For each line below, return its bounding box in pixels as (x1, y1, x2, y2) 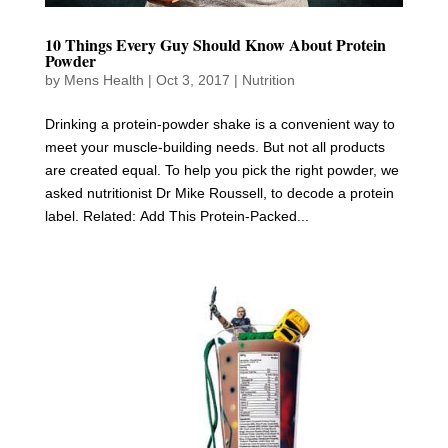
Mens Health (63, 71, 144, 88)
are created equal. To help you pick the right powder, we (44, 161, 399, 178)
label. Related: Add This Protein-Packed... (44, 207, 309, 224)
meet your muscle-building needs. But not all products (44, 138, 385, 155)
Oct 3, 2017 (155, 71, 230, 88)
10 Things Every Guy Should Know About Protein (44, 32, 386, 56)
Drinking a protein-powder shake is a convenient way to (44, 115, 395, 132)
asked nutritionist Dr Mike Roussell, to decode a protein (44, 184, 394, 201)
